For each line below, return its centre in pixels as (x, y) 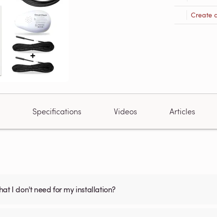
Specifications (57, 111)
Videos (125, 111)
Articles (183, 111)
